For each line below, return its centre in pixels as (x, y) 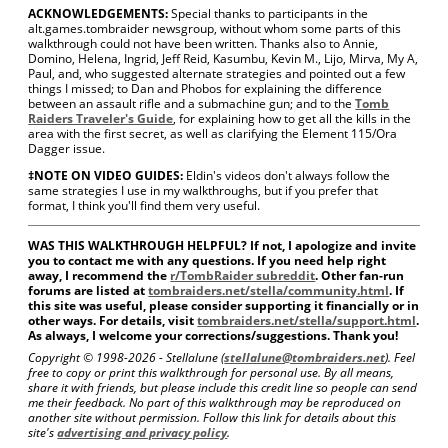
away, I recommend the (99, 276)
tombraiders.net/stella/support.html (307, 321)
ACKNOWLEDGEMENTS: (98, 14)
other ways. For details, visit (113, 321)
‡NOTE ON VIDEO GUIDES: (106, 176)
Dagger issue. (67, 149)
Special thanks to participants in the (268, 14)
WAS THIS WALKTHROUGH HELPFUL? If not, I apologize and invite (222, 246)
